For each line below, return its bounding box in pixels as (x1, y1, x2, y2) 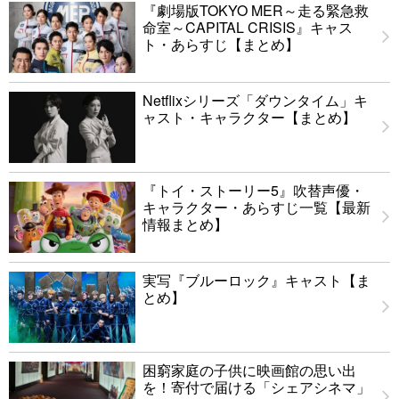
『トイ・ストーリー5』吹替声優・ (142, 180, 364, 201)
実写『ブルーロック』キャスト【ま (142, 270, 370, 291)
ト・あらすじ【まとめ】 (142, 34, 299, 55)
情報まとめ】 (142, 214, 228, 235)
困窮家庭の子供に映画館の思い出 (142, 360, 356, 381)
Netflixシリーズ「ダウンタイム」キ (142, 90, 368, 111)
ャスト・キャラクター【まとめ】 (142, 107, 356, 128)
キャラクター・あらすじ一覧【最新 (142, 197, 370, 218)
